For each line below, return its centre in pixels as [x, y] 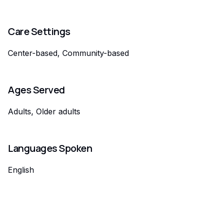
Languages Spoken [50, 148]
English [21, 170]
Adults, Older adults [44, 111]
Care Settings [39, 31]
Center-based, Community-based [68, 53]
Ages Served [36, 90]
